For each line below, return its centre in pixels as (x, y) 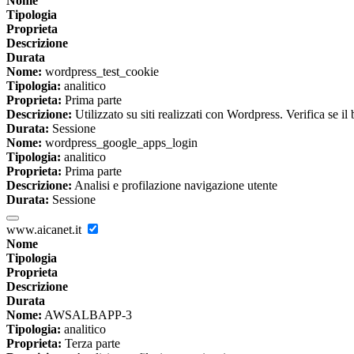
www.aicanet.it (45, 229)
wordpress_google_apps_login (120, 142)
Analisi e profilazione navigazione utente (175, 185)
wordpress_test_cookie (100, 71)
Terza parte (91, 343)
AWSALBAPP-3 (87, 314)
